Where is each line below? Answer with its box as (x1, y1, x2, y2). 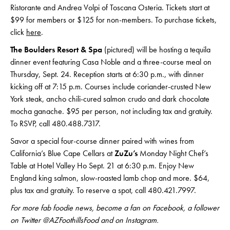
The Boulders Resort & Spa (10, 44, 102, 55)
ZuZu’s (114, 148, 138, 159)
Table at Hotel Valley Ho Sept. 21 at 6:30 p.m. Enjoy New (10, 160, 194, 171)
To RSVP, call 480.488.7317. (10, 118, 101, 129)
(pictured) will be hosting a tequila (102, 44, 210, 55)
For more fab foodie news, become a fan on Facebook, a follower (10, 202, 219, 214)
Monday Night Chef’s (138, 148, 208, 159)
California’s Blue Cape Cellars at (10, 148, 114, 159)
